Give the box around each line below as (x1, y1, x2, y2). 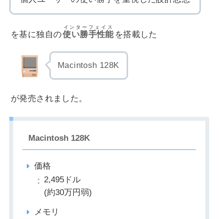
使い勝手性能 (63, 30, 114, 40)
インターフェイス (63, 24, 113, 30)
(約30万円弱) (44, 188, 92, 197)
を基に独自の (11, 30, 62, 40)
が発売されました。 (11, 94, 88, 104)
